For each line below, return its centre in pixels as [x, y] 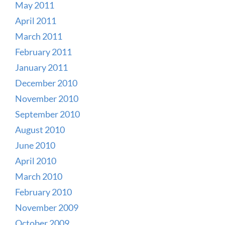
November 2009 [47, 207]
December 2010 [46, 83]
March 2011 [39, 36]
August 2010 [40, 129]
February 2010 [43, 192]
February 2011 [43, 51]
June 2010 [35, 145]
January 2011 [41, 67]
